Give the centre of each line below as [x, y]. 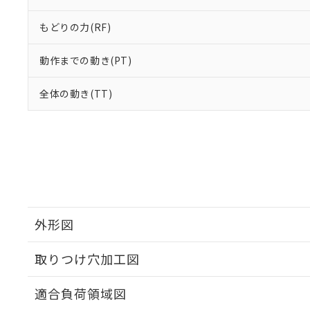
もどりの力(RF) [75, 27]
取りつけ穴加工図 [87, 259]
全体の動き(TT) [76, 93]
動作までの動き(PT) [86, 60]
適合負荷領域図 [81, 293]
